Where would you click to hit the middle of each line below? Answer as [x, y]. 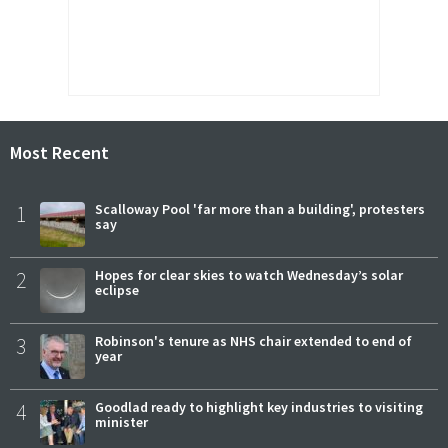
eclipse [117, 290]
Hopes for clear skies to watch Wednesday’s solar [249, 275]
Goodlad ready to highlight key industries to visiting [259, 407]
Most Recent [59, 152]
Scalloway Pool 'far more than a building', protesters [260, 209]
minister [121, 422]
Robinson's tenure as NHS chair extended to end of [253, 341]
